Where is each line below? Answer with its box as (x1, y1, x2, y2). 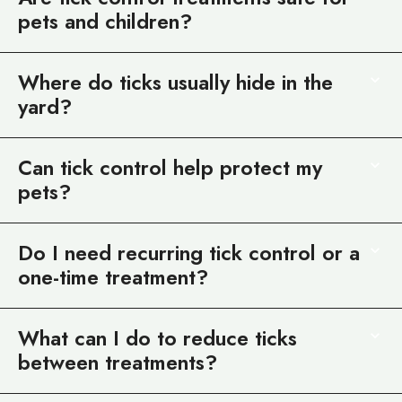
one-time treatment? (18, 261, 208, 293)
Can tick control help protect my (18, 152, 322, 183)
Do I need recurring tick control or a (18, 237, 360, 268)
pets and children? (18, 5, 192, 37)
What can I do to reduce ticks (18, 322, 297, 354)
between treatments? (18, 346, 217, 378)
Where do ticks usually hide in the (18, 66, 333, 98)
